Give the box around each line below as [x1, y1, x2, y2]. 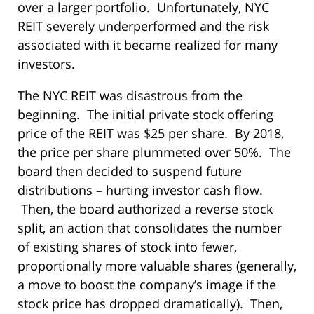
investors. [18, 55, 75, 72]
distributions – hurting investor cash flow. [18, 181, 263, 198]
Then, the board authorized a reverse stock [18, 200, 273, 217]
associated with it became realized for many [18, 36, 278, 53]
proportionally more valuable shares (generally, [18, 257, 296, 274]
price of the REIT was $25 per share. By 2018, [18, 124, 284, 142]
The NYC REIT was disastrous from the [18, 86, 243, 104]
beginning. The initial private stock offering [18, 105, 273, 123]
